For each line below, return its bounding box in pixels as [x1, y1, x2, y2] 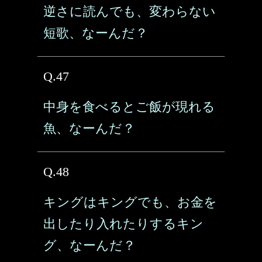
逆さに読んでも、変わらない [43, 4, 216, 19]
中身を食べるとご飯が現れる [43, 99, 215, 114]
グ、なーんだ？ [43, 238, 136, 253]
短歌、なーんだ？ [43, 26, 148, 40]
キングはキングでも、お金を [43, 195, 217, 209]
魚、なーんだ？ [43, 121, 135, 136]
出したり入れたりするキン [43, 216, 204, 231]
